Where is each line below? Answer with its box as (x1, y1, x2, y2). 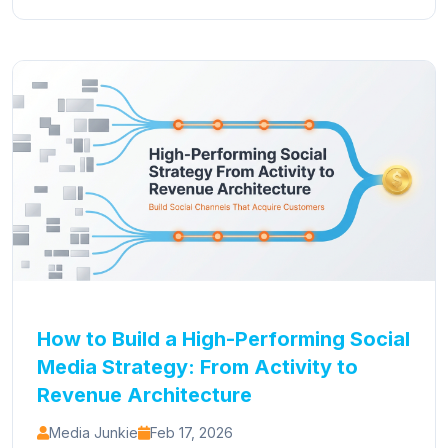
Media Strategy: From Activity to (37, 355, 358, 379)
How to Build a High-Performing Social (37, 327, 410, 351)
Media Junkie (49, 424, 138, 441)
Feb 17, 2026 (150, 424, 233, 441)
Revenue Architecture (37, 383, 252, 407)
